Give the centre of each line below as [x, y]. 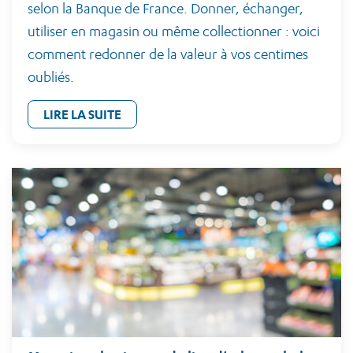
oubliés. [51, 77]
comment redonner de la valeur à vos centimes [168, 54]
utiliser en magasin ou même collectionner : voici [174, 31]
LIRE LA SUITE [82, 114]
